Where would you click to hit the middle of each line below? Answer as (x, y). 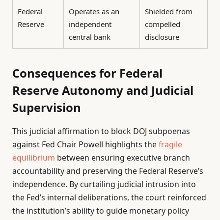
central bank (90, 37)
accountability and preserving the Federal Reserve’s (108, 171)
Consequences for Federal (87, 73)
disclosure (162, 37)
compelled (163, 24)
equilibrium (34, 158)
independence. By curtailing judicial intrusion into (104, 184)
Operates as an (94, 11)
